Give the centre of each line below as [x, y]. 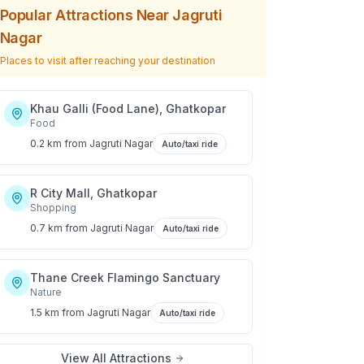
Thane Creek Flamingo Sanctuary [125, 277]
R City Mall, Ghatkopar [93, 193]
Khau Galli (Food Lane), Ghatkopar [128, 108]
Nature [45, 292]
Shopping [53, 208]
